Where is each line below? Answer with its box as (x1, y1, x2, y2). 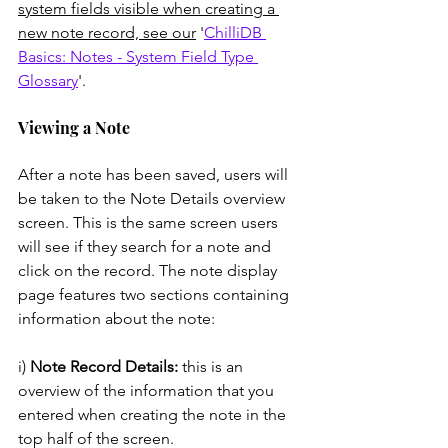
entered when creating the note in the (18, 404, 290, 424)
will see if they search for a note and (18, 236, 275, 256)
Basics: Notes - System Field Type (18, 46, 258, 66)
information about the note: (18, 308, 219, 328)
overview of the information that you (18, 380, 278, 400)
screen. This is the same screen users (18, 212, 282, 232)
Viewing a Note (18, 116, 130, 138)
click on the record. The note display (18, 260, 281, 280)
